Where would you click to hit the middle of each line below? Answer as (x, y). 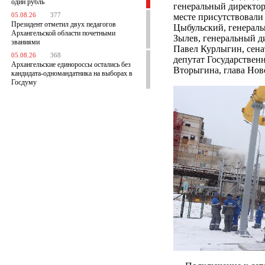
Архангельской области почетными (63, 33)
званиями (25, 42)
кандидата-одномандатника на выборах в (72, 73)
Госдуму (24, 82)
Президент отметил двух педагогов (64, 24)
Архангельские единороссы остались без (71, 64)
